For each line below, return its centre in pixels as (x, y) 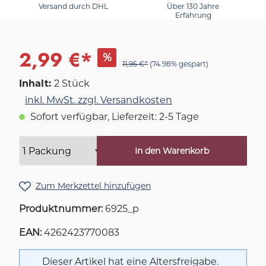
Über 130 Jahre (193, 6)
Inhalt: (37, 83)
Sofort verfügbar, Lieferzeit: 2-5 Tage (113, 117)
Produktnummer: (62, 209)
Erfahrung (193, 15)
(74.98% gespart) (179, 64)
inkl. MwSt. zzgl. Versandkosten (99, 100)
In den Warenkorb (172, 151)
